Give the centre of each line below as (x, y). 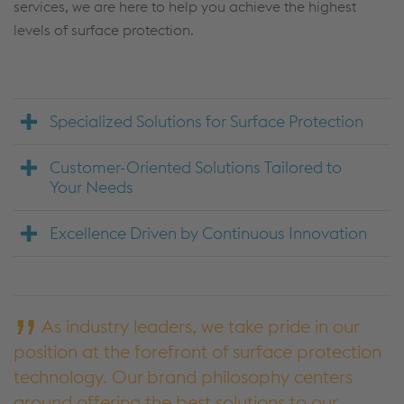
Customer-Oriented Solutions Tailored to (196, 167)
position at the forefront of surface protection (197, 351)
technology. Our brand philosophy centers (183, 376)
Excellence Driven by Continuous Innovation (208, 233)
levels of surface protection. (104, 30)
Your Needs (92, 187)
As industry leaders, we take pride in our (200, 326)
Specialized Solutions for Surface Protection (207, 121)
